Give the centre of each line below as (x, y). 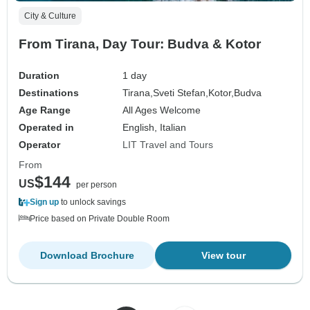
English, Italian (155, 128)
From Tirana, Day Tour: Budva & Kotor (140, 44)
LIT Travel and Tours (168, 145)
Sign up (44, 202)
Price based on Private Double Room (100, 219)
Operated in (46, 128)
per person (97, 185)
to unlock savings (92, 202)
